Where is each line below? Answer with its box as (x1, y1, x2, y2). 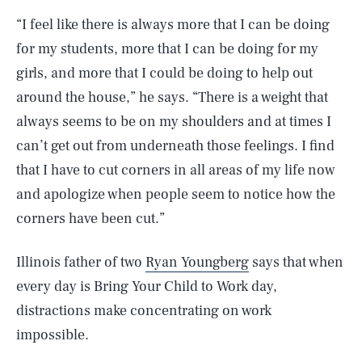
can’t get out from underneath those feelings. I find (16, 137, 335, 155)
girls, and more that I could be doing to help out (16, 64, 313, 82)
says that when (249, 253, 343, 271)
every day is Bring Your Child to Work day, (16, 277, 277, 296)
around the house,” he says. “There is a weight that (16, 88, 328, 107)
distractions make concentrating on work (16, 301, 271, 320)
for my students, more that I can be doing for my (16, 40, 318, 58)
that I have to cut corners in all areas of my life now (16, 161, 335, 179)
